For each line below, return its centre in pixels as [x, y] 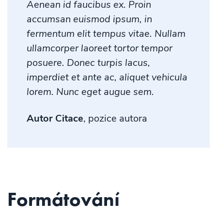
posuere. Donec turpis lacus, [88, 62]
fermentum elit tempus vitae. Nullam [106, 33]
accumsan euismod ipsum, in [89, 19]
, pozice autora [115, 118]
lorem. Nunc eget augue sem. [90, 92]
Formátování [63, 199]
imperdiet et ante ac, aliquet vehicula [107, 77]
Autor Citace [55, 118]
